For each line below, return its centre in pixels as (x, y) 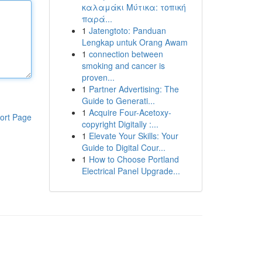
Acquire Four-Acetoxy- (130, 112)
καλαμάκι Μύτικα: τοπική (134, 7)
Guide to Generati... (118, 101)
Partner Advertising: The (134, 89)
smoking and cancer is (123, 65)
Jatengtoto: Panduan (127, 30)
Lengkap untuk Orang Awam (135, 42)
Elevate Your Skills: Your (133, 136)
